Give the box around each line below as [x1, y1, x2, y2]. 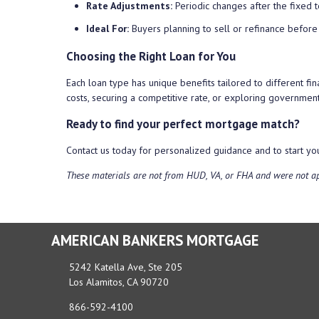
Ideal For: [86, 21, 129, 35]
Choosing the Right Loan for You [66, 48, 236, 65]
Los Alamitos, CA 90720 [68, 276, 169, 289]
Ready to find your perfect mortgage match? [66, 116, 300, 132]
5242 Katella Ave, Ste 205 [68, 261, 182, 274]
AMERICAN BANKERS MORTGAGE [51, 231, 259, 251]
